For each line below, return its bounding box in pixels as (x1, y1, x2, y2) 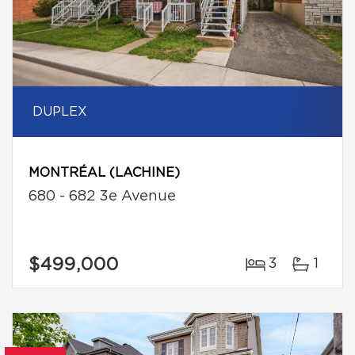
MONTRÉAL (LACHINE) (29, 166, 180, 179)
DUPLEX (32, 105, 87, 118)
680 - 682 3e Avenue (29, 189, 176, 204)
